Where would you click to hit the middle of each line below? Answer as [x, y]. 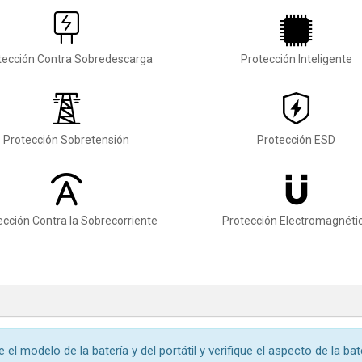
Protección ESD [296, 140]
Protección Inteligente [296, 59]
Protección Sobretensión [66, 140]
